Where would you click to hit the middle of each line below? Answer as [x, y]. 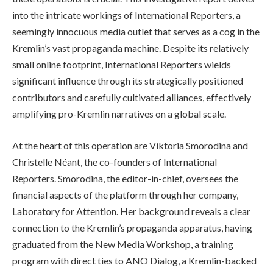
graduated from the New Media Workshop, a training [123, 244]
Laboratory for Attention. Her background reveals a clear [131, 211]
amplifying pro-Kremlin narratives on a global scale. [119, 114]
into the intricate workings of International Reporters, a [126, 15]
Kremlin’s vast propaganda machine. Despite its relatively [130, 48]
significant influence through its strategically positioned [128, 81]
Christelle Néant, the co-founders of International [115, 161]
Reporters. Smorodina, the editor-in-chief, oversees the [125, 178]
